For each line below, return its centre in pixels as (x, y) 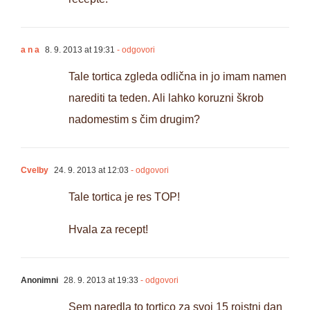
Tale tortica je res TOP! (124, 197)
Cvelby (35, 171)
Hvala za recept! (108, 230)
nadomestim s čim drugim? (134, 120)
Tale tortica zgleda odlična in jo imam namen (177, 77)
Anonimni (39, 281)
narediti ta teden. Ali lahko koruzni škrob (166, 98)
